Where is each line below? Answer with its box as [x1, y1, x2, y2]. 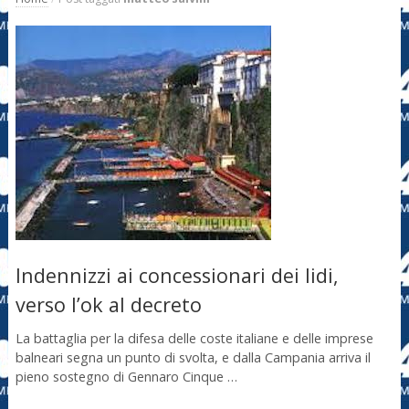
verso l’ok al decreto [15, 290, 202, 318]
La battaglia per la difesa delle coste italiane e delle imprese [15, 330, 373, 348]
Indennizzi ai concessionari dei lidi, [15, 261, 339, 288]
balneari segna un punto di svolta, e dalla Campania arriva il [15, 349, 371, 367]
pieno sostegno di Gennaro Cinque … [15, 368, 237, 386]
